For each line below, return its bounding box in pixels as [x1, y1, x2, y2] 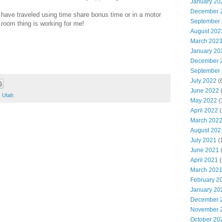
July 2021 [190, 137, 217, 144]
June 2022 [190, 87, 219, 94]
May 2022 [190, 97, 217, 104]
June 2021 [190, 147, 219, 154]
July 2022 [190, 77, 217, 84]
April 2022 [190, 107, 218, 114]
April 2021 [190, 157, 218, 164]
